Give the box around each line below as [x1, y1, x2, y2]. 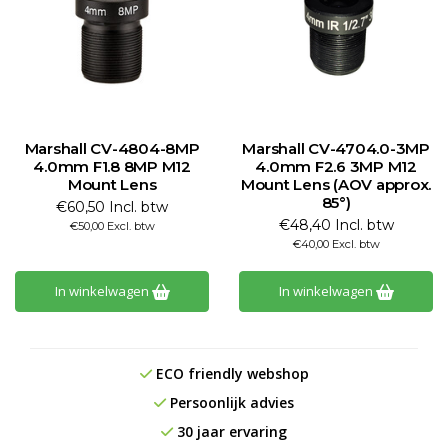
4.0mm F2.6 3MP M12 [255, 157, 417, 176]
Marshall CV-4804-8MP [24, 139, 200, 158]
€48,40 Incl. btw [278, 216, 394, 234]
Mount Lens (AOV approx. [240, 175, 432, 194]
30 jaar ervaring [173, 422, 287, 441]
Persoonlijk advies [166, 393, 294, 412]
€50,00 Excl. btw [69, 219, 155, 233]
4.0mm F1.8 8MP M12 [33, 157, 191, 176]
